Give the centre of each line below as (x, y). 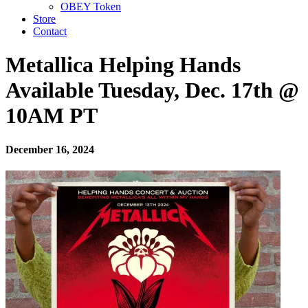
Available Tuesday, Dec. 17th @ (152, 90)
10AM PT (52, 116)
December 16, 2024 (50, 149)
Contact (50, 31)
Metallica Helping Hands (123, 65)
